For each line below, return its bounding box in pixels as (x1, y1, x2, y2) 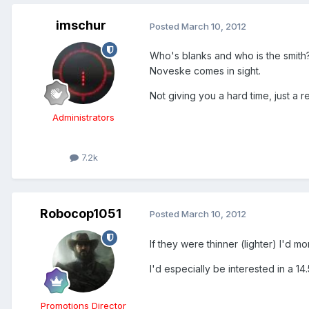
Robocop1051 (40, 206, 121, 221)
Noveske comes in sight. (150, 65, 261, 77)
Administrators (52, 112, 114, 123)
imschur (55, 18, 106, 33)
